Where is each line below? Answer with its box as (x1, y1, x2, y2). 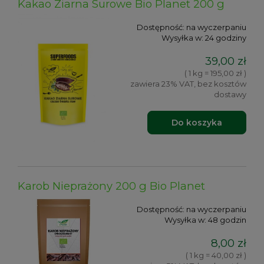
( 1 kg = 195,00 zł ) (184, 68, 246, 78)
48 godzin (208, 215, 246, 225)
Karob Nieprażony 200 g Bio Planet (18, 179, 205, 193)
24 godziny (205, 33, 246, 43)
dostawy (214, 89, 246, 99)
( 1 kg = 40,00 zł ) (186, 250, 246, 260)
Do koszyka (171, 117, 222, 128)
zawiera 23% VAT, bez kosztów (130, 78, 246, 88)
